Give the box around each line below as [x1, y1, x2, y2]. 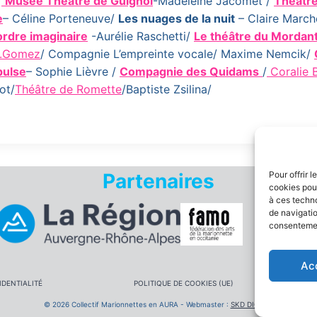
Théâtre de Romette [15, 82, 122, 96]
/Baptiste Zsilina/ [122, 82, 212, 96]
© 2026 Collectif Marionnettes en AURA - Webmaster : [43, 300, 231, 309]
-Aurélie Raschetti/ [88, 29, 194, 43]
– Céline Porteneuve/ [3, 11, 118, 25]
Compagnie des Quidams [120, 64, 259, 79]
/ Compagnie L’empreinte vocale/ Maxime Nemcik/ [40, 47, 314, 61]
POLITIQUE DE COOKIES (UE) [133, 279, 234, 288]
